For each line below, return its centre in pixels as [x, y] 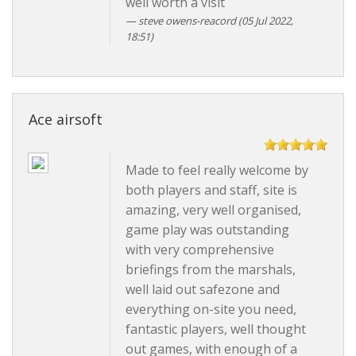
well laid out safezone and [202, 289]
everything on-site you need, [211, 309]
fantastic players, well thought [215, 329]
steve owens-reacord [187, 20]
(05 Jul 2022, [264, 20]
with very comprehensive [199, 249]
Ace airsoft [66, 119]
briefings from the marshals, [210, 269]
